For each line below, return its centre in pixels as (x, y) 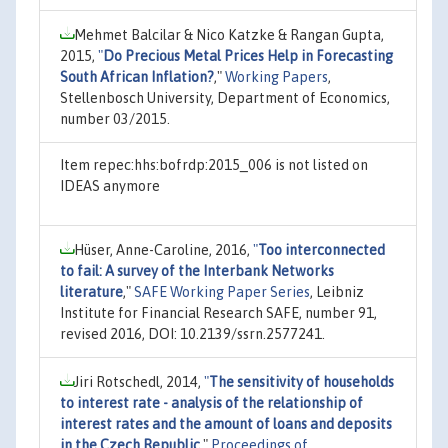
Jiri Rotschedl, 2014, (139, 381)
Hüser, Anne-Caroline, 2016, (163, 249)
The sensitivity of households (301, 381)
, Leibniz (337, 291)
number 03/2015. (115, 118)
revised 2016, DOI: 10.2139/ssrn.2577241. (192, 333)
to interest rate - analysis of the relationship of (211, 402)
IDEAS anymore (110, 185)
